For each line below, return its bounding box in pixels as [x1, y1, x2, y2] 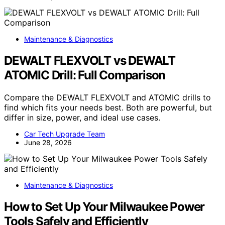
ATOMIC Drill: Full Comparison [4, 68, 166, 83]
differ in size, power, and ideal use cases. [4, 113, 160, 123]
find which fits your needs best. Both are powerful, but [4, 102, 212, 113]
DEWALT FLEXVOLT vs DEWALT [4, 53, 175, 68]
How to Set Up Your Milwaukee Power [4, 199, 205, 214]
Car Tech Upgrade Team [24, 130, 105, 139]
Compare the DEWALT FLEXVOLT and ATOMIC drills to [4, 92, 211, 103]
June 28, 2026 [24, 138, 72, 147]
